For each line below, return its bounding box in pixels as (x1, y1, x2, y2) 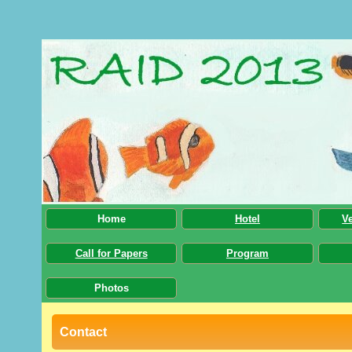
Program (225, 247, 269, 259)
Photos (93, 282, 129, 294)
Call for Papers (75, 247, 148, 259)
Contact (60, 325, 108, 339)
